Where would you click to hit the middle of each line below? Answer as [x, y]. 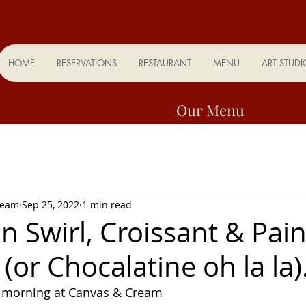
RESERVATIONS [86, 63]
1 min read [107, 204]
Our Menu [210, 110]
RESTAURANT [165, 63]
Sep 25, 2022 [51, 204]
